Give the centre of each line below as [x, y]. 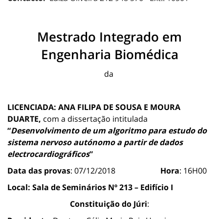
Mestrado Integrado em [109, 36]
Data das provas [39, 170]
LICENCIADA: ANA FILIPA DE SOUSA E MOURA [94, 107]
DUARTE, [24, 119]
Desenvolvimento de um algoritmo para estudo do [109, 130]
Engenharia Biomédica [109, 54]
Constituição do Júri [109, 204]
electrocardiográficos [48, 154]
